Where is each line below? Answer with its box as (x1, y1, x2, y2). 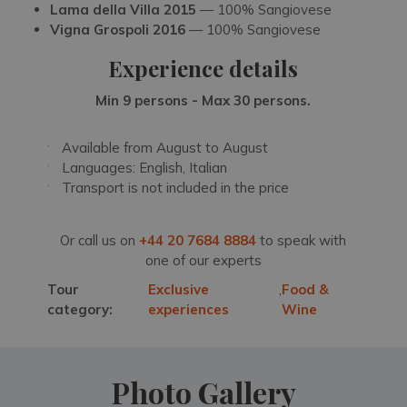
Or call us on (60, 232, 140, 250)
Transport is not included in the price (62, 179, 290, 197)
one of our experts (144, 252, 262, 270)
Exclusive (147, 281, 209, 299)
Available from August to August (62, 139, 269, 157)
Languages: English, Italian (62, 159, 228, 177)
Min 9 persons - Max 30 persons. (95, 92, 312, 110)
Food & (281, 281, 329, 299)
